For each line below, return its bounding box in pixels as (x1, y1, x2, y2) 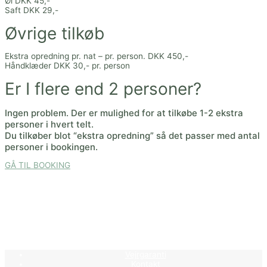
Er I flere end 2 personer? (5, 78, 201, 99)
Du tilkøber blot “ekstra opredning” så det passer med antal (5, 129, 260, 141)
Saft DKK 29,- (5, 5, 58, 15)
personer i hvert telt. (5, 118, 94, 130)
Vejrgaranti (125, 250, 166, 260)
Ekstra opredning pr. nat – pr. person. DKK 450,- (5, 51, 188, 61)
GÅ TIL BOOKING (5, 160, 70, 170)
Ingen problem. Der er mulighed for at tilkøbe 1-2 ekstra (5, 107, 243, 119)
